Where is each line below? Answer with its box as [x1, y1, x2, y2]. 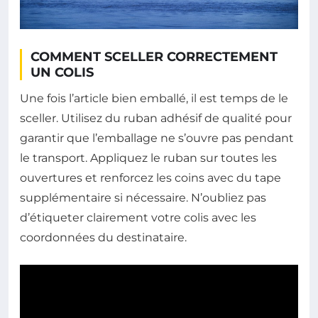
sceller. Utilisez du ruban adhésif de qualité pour [20, 111, 292, 125]
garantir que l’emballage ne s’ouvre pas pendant [20, 131, 294, 145]
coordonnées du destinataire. [20, 230, 187, 244]
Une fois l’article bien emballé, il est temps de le [20, 91, 288, 105]
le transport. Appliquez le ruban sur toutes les [20, 150, 277, 165]
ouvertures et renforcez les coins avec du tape [20, 170, 281, 185]
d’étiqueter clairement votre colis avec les [20, 210, 256, 224]
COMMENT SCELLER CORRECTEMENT [31, 48, 278, 65]
